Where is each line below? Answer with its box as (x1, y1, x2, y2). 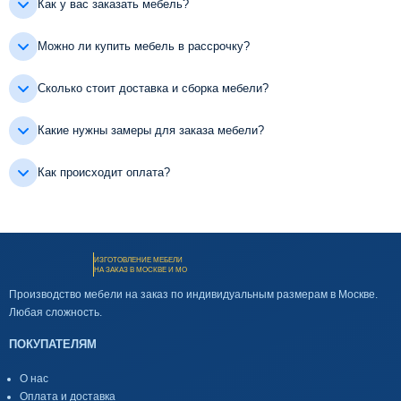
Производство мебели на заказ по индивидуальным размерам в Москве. (9, 288, 378, 302)
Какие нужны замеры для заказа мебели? (38, 123, 264, 137)
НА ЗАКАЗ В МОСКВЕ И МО (94, 265, 187, 274)
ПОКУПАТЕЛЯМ (9, 337, 97, 352)
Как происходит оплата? (38, 165, 170, 179)
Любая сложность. (9, 306, 102, 320)
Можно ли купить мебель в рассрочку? (38, 38, 250, 53)
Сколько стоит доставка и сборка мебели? (38, 81, 269, 95)
